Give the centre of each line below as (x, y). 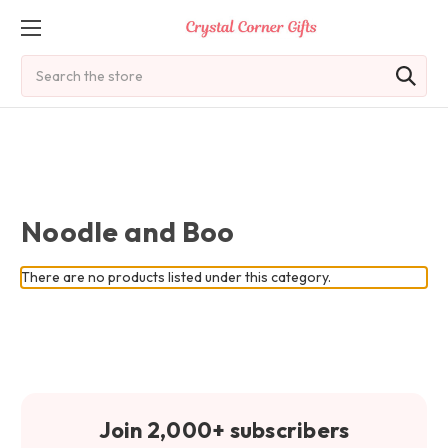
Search (43, 65)
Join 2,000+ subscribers (224, 430)
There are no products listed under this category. (176, 277)
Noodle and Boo (128, 231)
